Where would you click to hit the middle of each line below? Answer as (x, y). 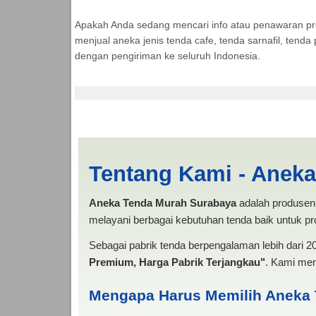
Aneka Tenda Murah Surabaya (162, 202)
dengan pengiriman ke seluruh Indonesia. (167, 55)
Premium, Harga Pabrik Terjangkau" (177, 262)
